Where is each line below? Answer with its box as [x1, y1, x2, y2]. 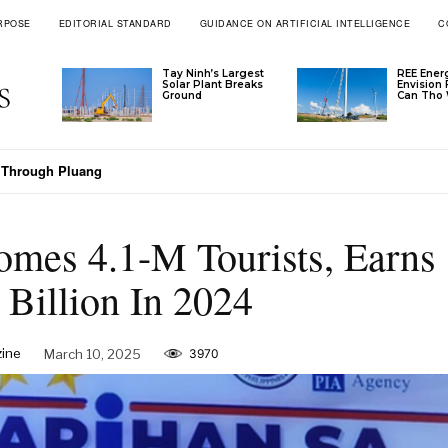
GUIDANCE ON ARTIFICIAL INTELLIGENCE [199, 17, 411, 30]
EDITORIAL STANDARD [58, 17, 172, 30]
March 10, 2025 [43, 345, 141, 362]
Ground [162, 89, 203, 102]
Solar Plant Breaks [162, 78, 264, 91]
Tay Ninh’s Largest [162, 67, 265, 80]
